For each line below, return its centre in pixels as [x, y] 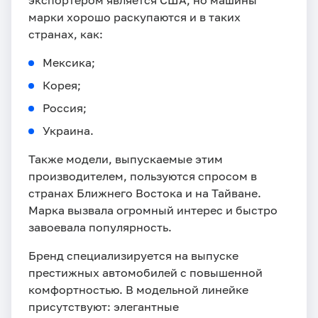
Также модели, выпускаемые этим [126, 159]
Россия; [65, 108]
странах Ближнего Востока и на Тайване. [145, 193]
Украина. [68, 131]
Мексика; [69, 63]
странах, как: [66, 34]
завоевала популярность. [100, 227]
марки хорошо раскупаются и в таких [135, 17]
